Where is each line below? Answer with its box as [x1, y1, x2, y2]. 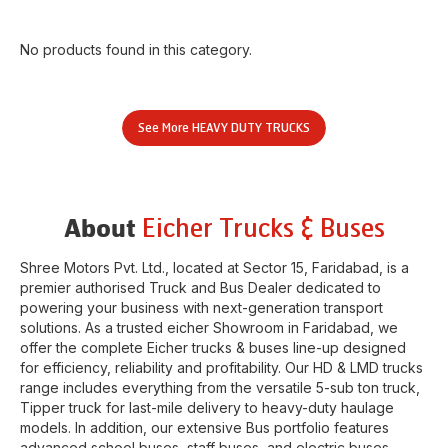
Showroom [213, 319, 284, 336]
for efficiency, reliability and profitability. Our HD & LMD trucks [20, 359, 423, 376]
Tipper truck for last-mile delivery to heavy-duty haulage [20, 399, 394, 416]
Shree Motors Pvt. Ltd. [20, 259, 165, 276]
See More [138, 121, 192, 135]
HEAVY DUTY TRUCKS [192, 121, 310, 135]
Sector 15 [243, 259, 304, 276]
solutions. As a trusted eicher [20, 319, 213, 336]
